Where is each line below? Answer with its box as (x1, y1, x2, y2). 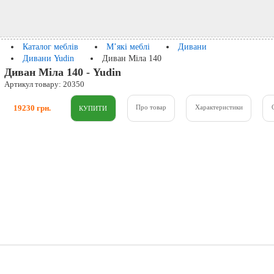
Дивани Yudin (23, 53, 75, 64)
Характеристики (194, 103, 243, 111)
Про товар (135, 103, 166, 111)
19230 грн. (13, 103, 51, 113)
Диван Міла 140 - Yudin (4, 65, 121, 78)
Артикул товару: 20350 (4, 80, 84, 89)
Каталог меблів (23, 42, 79, 52)
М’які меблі (106, 42, 150, 52)
